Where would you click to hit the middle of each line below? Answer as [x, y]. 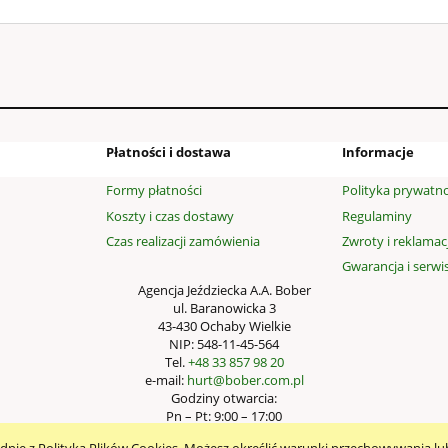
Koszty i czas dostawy [170, 215]
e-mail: [165, 380]
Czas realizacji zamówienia [183, 240]
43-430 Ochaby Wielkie [224, 326]
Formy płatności [154, 190]
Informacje [378, 151]
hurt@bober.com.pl [245, 380]
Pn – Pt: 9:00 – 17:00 [224, 416]
